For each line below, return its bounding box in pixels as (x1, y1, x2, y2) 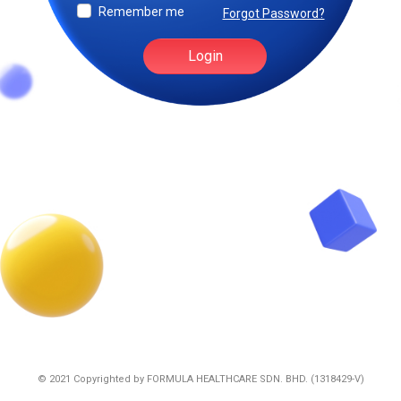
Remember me (98, 4, 184, 20)
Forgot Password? (222, 6, 325, 21)
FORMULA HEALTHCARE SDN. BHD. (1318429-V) (146, 373, 364, 385)
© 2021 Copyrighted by (37, 373, 147, 385)
